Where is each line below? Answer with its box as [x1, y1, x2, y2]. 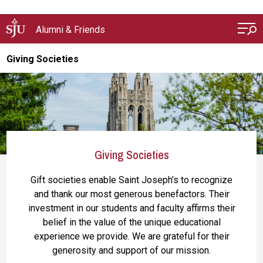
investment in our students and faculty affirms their [28, 203, 235, 214]
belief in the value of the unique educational [42, 217, 221, 228]
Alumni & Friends [36, 24, 106, 35]
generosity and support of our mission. [52, 245, 211, 256]
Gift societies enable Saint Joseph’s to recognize [31, 174, 232, 186]
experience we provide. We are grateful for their [33, 231, 230, 242]
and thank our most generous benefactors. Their [33, 188, 230, 200]
